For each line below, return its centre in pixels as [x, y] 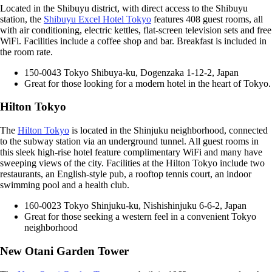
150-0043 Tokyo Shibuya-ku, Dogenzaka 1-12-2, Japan [131, 72]
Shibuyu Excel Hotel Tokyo [97, 19]
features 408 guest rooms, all [207, 19]
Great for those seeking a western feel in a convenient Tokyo [140, 217]
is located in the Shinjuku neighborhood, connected [168, 131]
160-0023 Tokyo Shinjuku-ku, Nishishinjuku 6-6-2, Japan [135, 206]
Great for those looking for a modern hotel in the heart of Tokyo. [148, 83]
